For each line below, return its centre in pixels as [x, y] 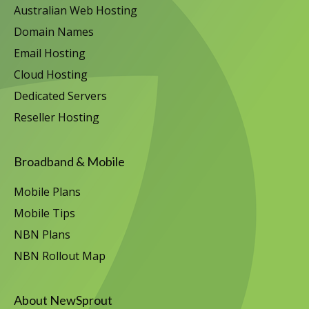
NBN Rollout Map [60, 256]
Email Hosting [50, 53]
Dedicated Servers [60, 96]
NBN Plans [42, 235]
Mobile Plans [47, 192]
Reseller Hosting [57, 117]
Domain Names [54, 32]
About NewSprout [63, 300]
